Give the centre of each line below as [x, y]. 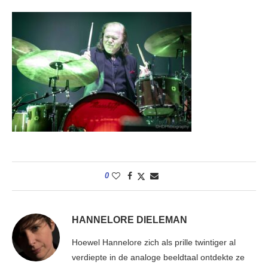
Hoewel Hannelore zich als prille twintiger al [154, 243]
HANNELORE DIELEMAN [130, 220]
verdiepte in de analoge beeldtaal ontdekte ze [158, 258]
